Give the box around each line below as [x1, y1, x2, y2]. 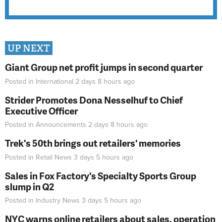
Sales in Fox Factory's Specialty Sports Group [5, 168, 196, 182]
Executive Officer [5, 104, 78, 117]
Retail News [36, 153, 72, 162]
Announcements [36, 120, 86, 129]
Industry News [36, 196, 80, 205]
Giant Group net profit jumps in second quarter [5, 60, 203, 74]
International [36, 77, 73, 86]
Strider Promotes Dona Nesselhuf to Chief [5, 93, 183, 107]
